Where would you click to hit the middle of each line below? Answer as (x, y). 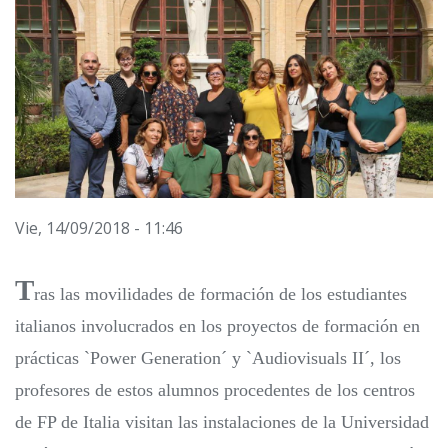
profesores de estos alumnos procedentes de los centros (215, 390)
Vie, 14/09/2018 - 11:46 (99, 228)
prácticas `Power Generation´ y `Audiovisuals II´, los (208, 358)
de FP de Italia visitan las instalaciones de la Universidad (222, 422)
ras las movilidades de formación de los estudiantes (220, 294)
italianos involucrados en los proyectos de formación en (217, 326)
